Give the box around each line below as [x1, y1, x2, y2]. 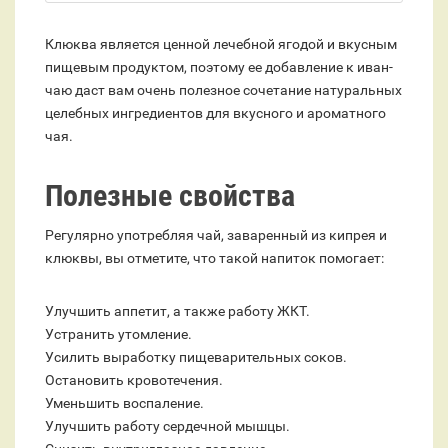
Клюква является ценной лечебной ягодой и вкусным [45, 36, 397, 53]
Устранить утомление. [45, 326, 192, 343]
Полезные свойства [45, 178, 295, 214]
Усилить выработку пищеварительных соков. [45, 349, 347, 366]
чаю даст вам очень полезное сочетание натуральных [45, 82, 402, 99]
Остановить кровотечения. [45, 372, 223, 389]
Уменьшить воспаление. [45, 395, 204, 412]
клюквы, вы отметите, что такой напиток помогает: [45, 250, 384, 267]
